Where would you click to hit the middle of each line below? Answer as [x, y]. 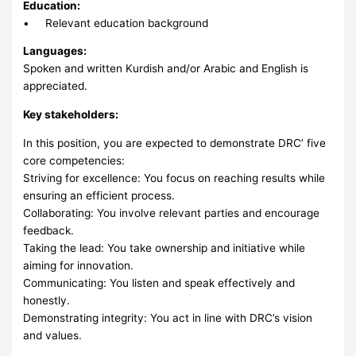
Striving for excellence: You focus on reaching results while [174, 178]
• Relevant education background [116, 23]
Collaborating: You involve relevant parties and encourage [172, 213]
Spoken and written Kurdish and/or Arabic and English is [166, 69]
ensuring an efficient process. [99, 195]
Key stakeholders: [72, 114]
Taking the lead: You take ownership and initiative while [164, 248]
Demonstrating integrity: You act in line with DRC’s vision [168, 317]
